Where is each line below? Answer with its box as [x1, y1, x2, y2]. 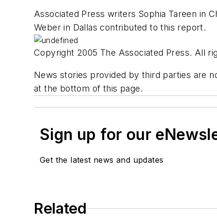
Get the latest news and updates [40, 155, 164, 165]
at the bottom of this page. [34, 83, 143, 94]
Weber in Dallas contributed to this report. [34, 22, 206, 33]
